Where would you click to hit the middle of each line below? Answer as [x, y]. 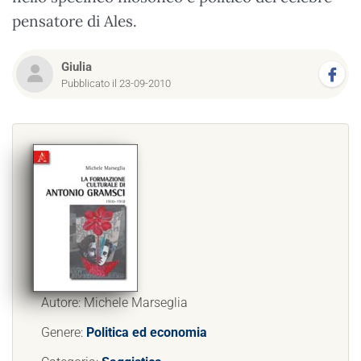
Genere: [64, 332]
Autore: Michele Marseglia [114, 303]
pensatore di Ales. [75, 21]
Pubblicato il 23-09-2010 [116, 83]
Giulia [77, 67]
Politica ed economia [147, 332]
